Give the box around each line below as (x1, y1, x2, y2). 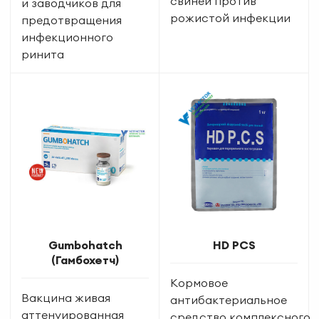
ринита (21, 46, 64, 61)
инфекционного (21, 29, 113, 44)
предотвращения (21, 12, 122, 27)
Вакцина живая (21, 290, 110, 305)
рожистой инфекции (170, 10, 291, 25)
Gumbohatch (48, 237, 122, 252)
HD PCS (212, 237, 256, 252)
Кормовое (170, 275, 228, 290)
